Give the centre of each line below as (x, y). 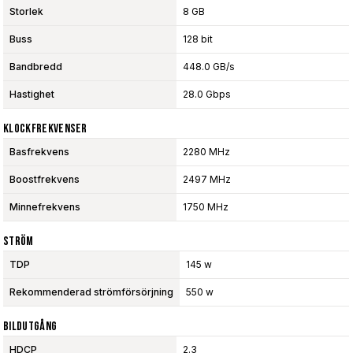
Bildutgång (30, 326)
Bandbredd (36, 66)
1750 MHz (206, 206)
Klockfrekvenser (45, 128)
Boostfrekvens (45, 179)
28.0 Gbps (207, 94)
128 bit (198, 39)
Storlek (26, 11)
